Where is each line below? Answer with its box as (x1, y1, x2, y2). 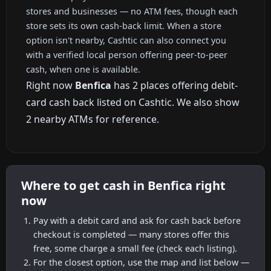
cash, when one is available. (26, 63, 140, 75)
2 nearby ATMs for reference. (26, 112, 159, 126)
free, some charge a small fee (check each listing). (33, 242, 237, 254)
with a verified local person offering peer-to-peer (26, 48, 227, 60)
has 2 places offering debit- (111, 78, 238, 92)
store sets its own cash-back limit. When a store (26, 19, 221, 31)
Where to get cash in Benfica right (21, 177, 226, 194)
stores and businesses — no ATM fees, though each (26, 5, 238, 17)
